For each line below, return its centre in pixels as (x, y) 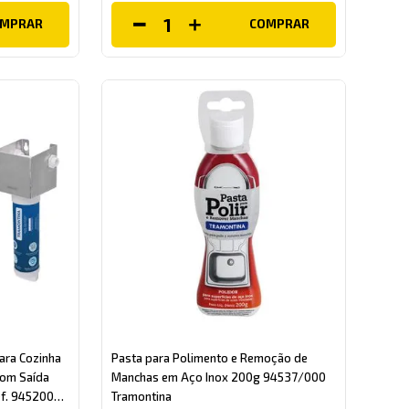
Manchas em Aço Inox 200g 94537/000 (218, 377)
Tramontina (141, 396)
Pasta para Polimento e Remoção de (209, 357)
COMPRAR (280, 24)
